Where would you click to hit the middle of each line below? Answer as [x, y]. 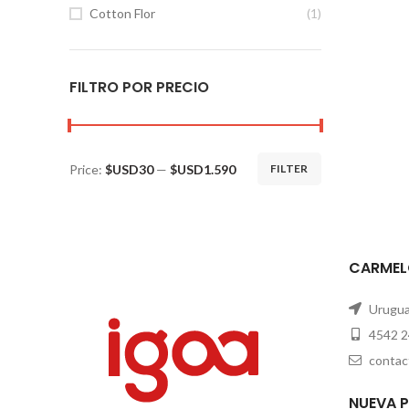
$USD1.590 [203, 169]
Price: [87, 169]
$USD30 [129, 169]
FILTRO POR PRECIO [139, 87]
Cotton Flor [122, 13]
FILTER [289, 168]
